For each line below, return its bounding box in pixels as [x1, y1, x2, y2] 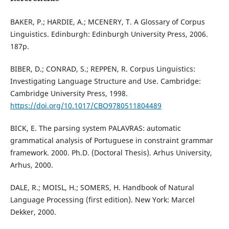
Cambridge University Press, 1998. [10, 88, 128, 99]
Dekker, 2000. [10, 207, 56, 217]
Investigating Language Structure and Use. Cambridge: [10, 76, 201, 86]
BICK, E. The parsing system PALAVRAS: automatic [10, 123, 181, 133]
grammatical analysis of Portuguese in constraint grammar [10, 135, 213, 146]
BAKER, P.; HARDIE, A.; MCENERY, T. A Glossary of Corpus [10, 17, 205, 27]
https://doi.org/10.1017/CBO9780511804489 [10, 101, 162, 111]
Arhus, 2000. [10, 160, 53, 170]
